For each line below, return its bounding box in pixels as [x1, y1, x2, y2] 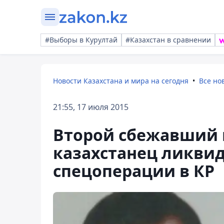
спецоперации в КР [53, 160, 214, 181]
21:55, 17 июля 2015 [53, 101, 128, 112]
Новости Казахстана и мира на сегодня [53, 76, 188, 85]
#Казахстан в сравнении [125, 35, 211, 44]
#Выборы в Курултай [45, 35, 117, 44]
